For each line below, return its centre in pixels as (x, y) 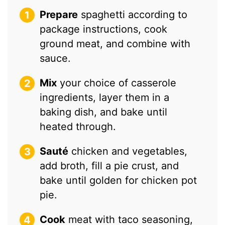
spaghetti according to (133, 14)
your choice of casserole (117, 83)
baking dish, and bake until (104, 112)
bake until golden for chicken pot (119, 180)
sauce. (55, 58)
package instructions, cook (104, 29)
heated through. (78, 126)
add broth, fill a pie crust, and (109, 165)
